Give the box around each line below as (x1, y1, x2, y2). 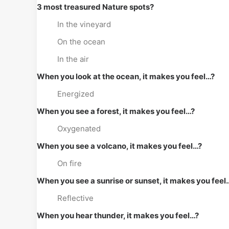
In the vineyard (57, 19, 111, 29)
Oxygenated (57, 124, 101, 133)
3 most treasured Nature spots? (37, 2, 154, 12)
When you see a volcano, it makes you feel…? (37, 141, 202, 151)
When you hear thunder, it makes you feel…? (37, 211, 199, 220)
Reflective (57, 193, 94, 203)
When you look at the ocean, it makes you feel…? (37, 72, 215, 81)
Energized (57, 89, 94, 99)
